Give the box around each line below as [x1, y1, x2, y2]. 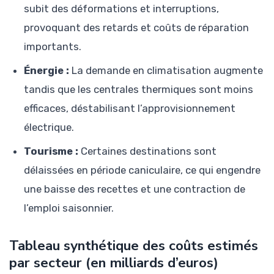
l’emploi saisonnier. [24, 201, 114, 214]
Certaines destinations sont [78, 144, 217, 157]
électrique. [24, 120, 74, 133]
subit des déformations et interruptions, [24, 2, 219, 15]
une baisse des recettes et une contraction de [24, 182, 245, 195]
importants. [24, 40, 81, 53]
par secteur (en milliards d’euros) [9, 253, 218, 272]
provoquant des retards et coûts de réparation [24, 21, 249, 34]
